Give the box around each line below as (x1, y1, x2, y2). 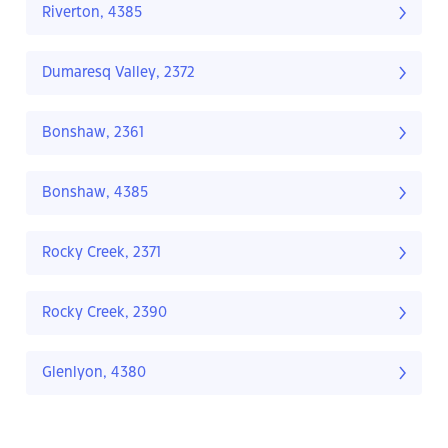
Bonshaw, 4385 (42, 186, 148, 201)
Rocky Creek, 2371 (42, 246, 161, 261)
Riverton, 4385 (42, 6, 142, 21)
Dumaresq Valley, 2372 (42, 66, 195, 81)
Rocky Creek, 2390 (42, 306, 167, 321)
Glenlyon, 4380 (42, 366, 146, 381)
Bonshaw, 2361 (42, 126, 144, 141)
